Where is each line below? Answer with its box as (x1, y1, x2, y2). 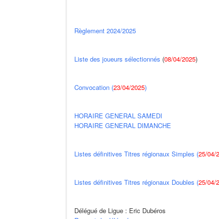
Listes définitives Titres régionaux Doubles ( (74, 177, 199, 187)
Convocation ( (74, 82, 114, 92)
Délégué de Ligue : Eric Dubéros (74, 205, 166, 215)
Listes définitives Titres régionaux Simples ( (74, 149, 199, 158)
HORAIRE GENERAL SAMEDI (74, 110, 163, 120)
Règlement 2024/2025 (74, 25, 136, 35)
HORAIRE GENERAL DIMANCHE (74, 120, 172, 130)
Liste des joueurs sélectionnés (74, 54, 161, 64)
